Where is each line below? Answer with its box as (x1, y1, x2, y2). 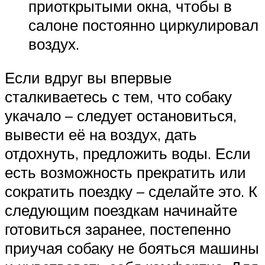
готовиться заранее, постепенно (5, 219, 231, 239)
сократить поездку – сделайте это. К (5, 182, 257, 201)
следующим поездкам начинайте (5, 201, 237, 220)
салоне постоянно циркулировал (28, 15, 258, 34)
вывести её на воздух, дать (5, 125, 197, 144)
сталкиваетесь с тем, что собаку (5, 87, 232, 106)
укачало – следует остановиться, (5, 106, 237, 125)
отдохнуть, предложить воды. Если (5, 144, 251, 163)
